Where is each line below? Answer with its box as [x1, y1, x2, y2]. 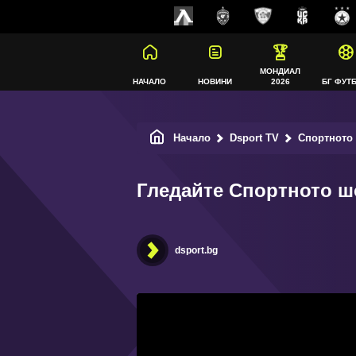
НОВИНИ [197, 77, 232, 86]
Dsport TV [230, 132, 279, 144]
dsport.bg [175, 245, 218, 256]
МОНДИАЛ [260, 67, 300, 75]
